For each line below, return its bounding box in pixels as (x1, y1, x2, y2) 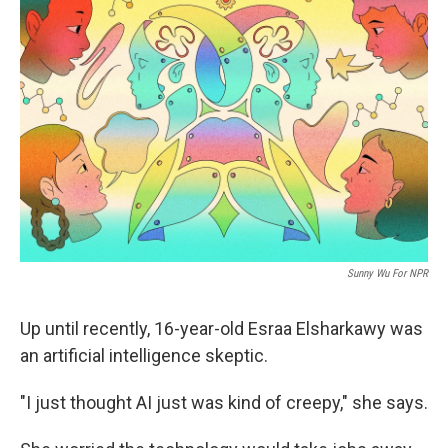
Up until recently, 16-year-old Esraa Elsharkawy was (20, 318, 423, 339)
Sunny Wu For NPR (347, 267, 428, 280)
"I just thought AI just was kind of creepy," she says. (20, 392, 428, 413)
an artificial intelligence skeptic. (20, 345, 268, 366)
